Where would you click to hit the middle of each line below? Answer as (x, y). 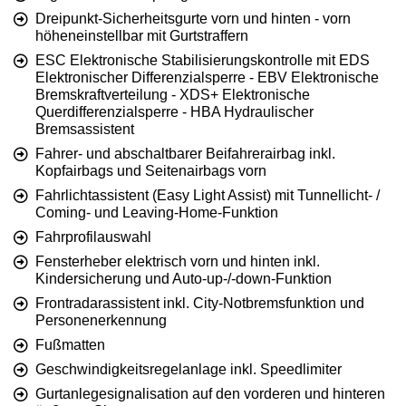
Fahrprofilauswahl (93, 237)
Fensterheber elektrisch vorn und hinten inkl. (178, 262)
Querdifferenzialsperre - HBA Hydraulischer (174, 112)
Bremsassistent (85, 130)
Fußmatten (70, 345)
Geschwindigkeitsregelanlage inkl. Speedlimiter (188, 370)
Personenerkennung (101, 321)
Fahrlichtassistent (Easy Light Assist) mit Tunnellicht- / (208, 196)
